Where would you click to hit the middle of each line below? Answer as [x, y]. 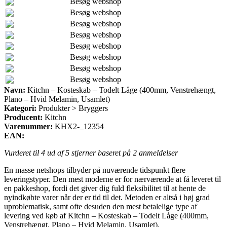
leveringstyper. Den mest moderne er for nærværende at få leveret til [112, 179]
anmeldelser [157, 153]
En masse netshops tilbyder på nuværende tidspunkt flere [95, 170]
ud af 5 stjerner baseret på [89, 153]
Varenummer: [28, 126]
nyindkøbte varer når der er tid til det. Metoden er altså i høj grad [107, 197]
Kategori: [20, 108]
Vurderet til [23, 153]
